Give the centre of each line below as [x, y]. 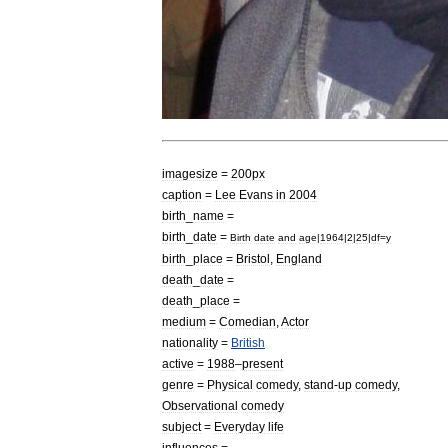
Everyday [239, 426]
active [178, 363]
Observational [200, 405]
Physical [230, 384]
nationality [190, 342]
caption [182, 194]
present [262, 363]
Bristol [253, 258]
